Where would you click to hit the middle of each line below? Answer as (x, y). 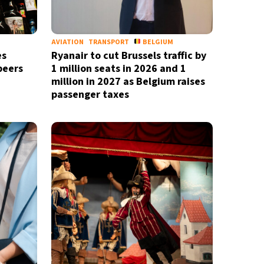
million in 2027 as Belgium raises (128, 82)
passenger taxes (90, 95)
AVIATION (67, 42)
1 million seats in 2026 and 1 (118, 69)
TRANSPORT (108, 42)
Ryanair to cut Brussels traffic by (128, 56)
